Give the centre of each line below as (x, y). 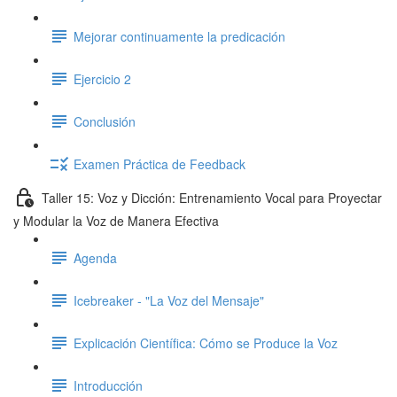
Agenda (95, 257)
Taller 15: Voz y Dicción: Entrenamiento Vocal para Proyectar (212, 197)
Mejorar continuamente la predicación (179, 36)
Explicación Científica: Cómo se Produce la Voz (206, 343)
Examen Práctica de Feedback (160, 163)
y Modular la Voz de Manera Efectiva (116, 221)
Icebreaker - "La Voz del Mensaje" (169, 300)
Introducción (108, 385)
